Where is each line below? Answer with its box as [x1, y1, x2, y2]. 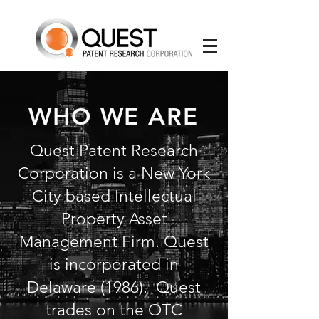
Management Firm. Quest [19, 232, 209, 251]
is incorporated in [49, 255, 179, 274]
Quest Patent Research [30, 141, 198, 160]
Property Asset [61, 209, 167, 229]
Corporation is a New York [18, 164, 210, 183]
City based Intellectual [31, 187, 197, 206]
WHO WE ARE [28, 102, 199, 130]
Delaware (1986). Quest [27, 278, 201, 297]
